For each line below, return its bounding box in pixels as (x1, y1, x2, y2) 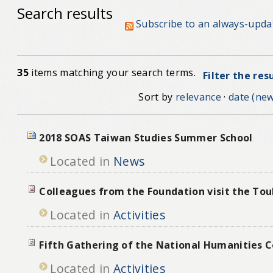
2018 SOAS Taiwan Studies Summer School (39, 130, 253, 144)
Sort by (138, 90, 173, 104)
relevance (175, 90, 221, 104)
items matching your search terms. (29, 66, 196, 80)
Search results (17, 2, 113, 23)
